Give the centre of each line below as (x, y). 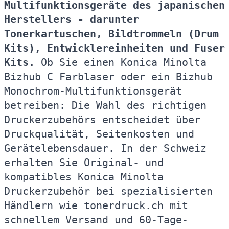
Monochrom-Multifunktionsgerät (93, 91)
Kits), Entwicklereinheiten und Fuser (114, 48)
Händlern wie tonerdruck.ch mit (96, 205)
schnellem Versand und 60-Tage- (96, 220)
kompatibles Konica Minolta (84, 177)
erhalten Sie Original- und (84, 163)
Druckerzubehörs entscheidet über (102, 120)
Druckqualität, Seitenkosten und (99, 134)
